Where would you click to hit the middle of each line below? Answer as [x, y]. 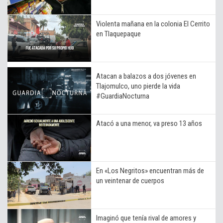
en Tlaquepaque [118, 34]
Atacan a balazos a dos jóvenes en [146, 76]
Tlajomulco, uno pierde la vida [138, 86]
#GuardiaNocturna [123, 96]
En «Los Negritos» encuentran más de [150, 170]
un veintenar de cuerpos [130, 180]
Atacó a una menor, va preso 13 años [149, 123]
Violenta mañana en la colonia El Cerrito [153, 24]
